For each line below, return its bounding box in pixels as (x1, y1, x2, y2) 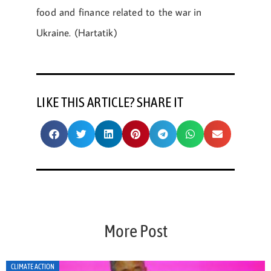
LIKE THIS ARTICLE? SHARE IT (36, 94, 184, 110)
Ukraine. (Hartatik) (36, 26, 117, 40)
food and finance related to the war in (36, 5, 202, 19)
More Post (103, 220, 168, 241)
